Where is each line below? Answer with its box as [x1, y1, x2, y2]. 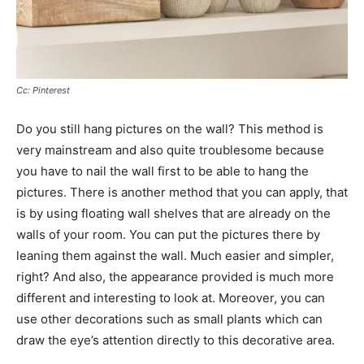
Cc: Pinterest [16, 84, 70, 97]
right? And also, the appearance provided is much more [16, 269, 334, 285]
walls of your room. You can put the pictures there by [16, 227, 320, 243]
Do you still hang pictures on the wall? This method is [16, 121, 323, 137]
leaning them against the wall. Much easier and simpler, [16, 248, 334, 264]
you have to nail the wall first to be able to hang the [16, 163, 309, 180]
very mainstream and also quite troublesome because [16, 142, 324, 158]
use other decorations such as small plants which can [16, 311, 323, 327]
